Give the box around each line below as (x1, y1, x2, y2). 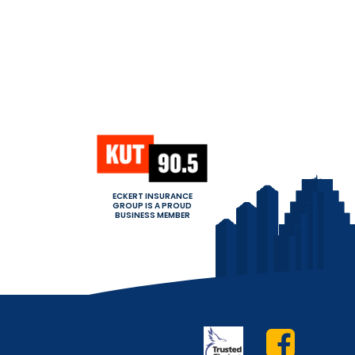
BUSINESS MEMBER (114, 209, 190, 222)
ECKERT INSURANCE (112, 190, 193, 203)
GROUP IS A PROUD (113, 200, 192, 212)
